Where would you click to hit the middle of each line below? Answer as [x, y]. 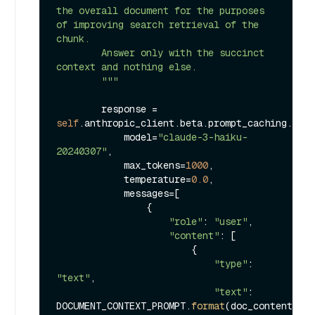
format [208, 306]
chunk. [73, 38]
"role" [186, 221]
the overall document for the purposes [160, 10]
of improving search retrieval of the [157, 24]
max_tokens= [155, 165]
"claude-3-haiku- [202, 137]
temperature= [157, 179]
